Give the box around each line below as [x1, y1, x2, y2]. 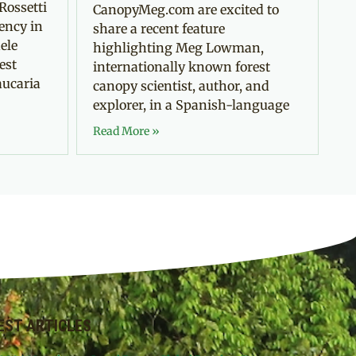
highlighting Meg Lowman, [93, 39, 264, 56]
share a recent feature [93, 20, 225, 37]
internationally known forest [93, 58, 270, 75]
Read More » [93, 123, 160, 138]
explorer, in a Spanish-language [93, 96, 289, 113]
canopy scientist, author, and [93, 77, 269, 94]
